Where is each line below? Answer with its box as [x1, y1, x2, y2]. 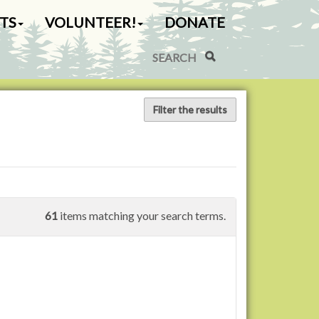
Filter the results [153, 103, 227, 115]
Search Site [196, 43, 245, 56]
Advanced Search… [82, 68, 174, 81]
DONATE [164, 14, 225, 31]
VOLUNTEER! [45, 14, 136, 31]
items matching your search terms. [58, 209, 226, 222]
